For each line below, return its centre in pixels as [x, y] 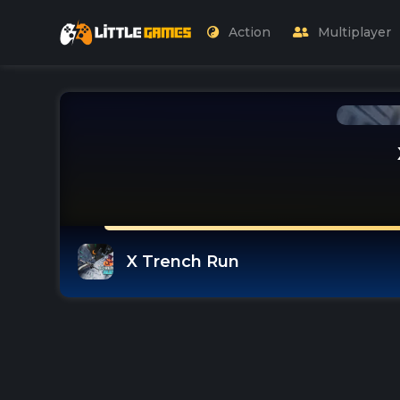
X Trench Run [183, 261]
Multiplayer [354, 33]
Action [250, 33]
